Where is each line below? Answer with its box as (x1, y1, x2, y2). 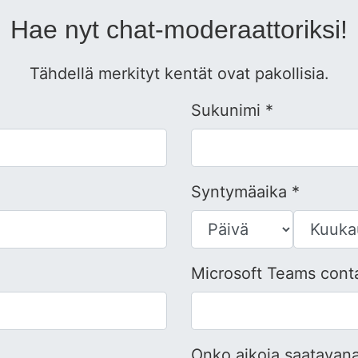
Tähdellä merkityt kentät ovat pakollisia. (29, 64, 329, 84)
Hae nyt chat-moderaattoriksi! (10, 15, 348, 45)
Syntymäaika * (191, 182, 300, 202)
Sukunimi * (191, 101, 273, 121)
